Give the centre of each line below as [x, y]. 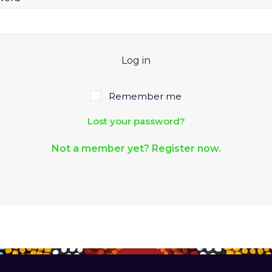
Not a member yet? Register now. [136, 148]
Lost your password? [136, 121]
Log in [136, 60]
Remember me [145, 96]
